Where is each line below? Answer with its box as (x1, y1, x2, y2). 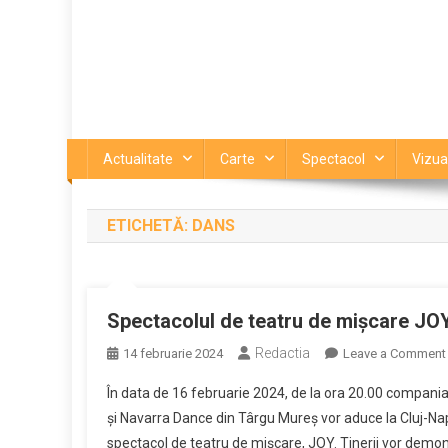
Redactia (255, 345, 310, 361)
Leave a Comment (343, 346, 446, 361)
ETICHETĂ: (107, 216, 192, 235)
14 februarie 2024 (123, 346, 223, 361)
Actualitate (103, 151, 173, 167)
